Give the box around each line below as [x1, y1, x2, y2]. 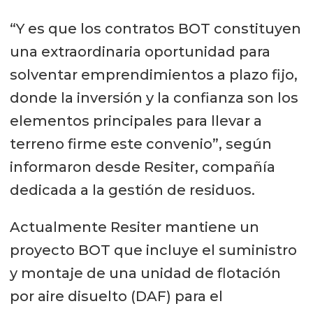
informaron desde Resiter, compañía [9, 159, 275, 176]
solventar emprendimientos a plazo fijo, [9, 66, 298, 84]
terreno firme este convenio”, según [9, 136, 272, 153]
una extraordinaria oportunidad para [9, 43, 270, 61]
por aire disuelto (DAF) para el [9, 288, 223, 305]
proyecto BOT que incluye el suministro [9, 242, 297, 259]
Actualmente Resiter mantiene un [9, 219, 259, 236]
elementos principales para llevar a [9, 112, 262, 130]
